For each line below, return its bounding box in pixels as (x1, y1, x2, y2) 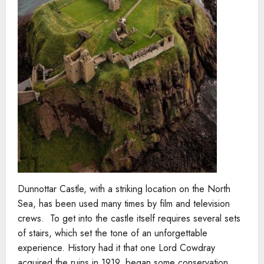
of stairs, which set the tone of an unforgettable (18, 226, 207, 240)
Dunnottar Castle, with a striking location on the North (18, 182, 230, 196)
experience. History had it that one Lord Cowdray (18, 241, 215, 255)
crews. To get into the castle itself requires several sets (18, 212, 240, 226)
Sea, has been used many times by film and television (18, 197, 230, 211)
